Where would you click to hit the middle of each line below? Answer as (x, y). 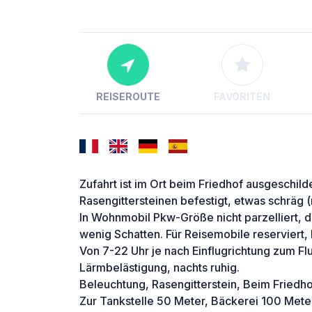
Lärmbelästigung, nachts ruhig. (159, 268)
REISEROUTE (128, 97)
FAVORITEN (242, 97)
